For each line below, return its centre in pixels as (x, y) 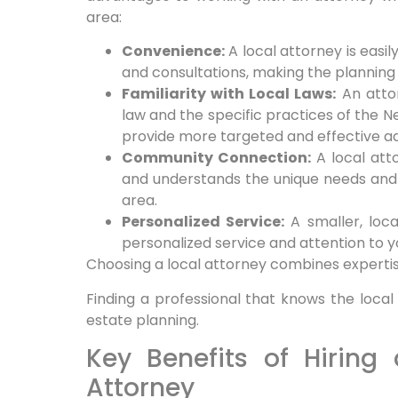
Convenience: (173, 52)
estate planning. (142, 320)
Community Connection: (216, 158)
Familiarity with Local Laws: (229, 94)
